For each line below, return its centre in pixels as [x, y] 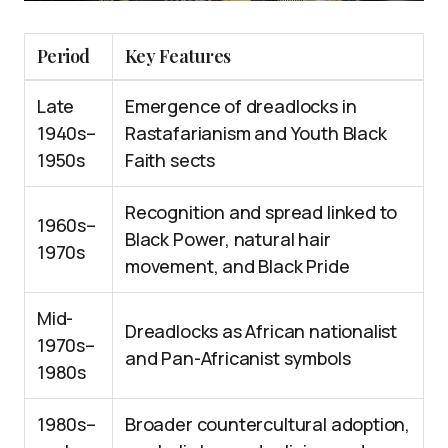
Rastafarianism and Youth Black [256, 132]
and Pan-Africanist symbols [238, 357]
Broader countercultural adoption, [268, 423]
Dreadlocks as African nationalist [261, 330]
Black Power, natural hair [228, 238]
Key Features [178, 55]
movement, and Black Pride [237, 265]
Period [63, 55]
